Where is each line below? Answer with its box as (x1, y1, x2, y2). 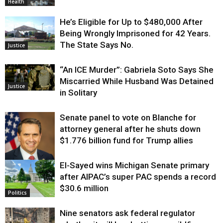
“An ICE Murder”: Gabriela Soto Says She (60, 65, 214, 75)
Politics (8, 189, 27, 197)
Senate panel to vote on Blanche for (60, 112, 196, 123)
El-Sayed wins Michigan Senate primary (60, 160, 209, 171)
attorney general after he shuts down (60, 124, 201, 134)
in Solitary (60, 88, 97, 98)
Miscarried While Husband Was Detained (60, 76, 214, 87)
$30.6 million (60, 183, 109, 194)
